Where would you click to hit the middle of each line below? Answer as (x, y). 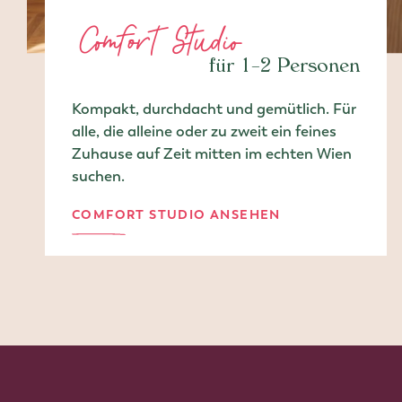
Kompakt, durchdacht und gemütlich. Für (214, 109)
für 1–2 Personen (285, 69)
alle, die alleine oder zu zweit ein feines (204, 131)
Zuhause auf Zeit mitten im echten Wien (212, 154)
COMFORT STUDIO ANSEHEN (176, 215)
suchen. (98, 176)
